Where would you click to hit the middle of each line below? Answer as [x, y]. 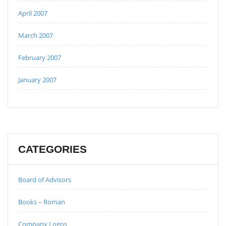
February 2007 [40, 57]
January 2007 [37, 79]
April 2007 [33, 13]
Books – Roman [42, 202]
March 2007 [36, 35]
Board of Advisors [45, 179]
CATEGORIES [52, 149]
